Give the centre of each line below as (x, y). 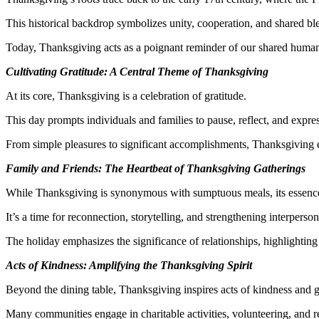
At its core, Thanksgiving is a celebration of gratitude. (126, 95)
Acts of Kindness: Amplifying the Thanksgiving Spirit (129, 265)
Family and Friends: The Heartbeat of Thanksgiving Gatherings (156, 168)
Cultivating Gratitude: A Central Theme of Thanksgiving (137, 71)
